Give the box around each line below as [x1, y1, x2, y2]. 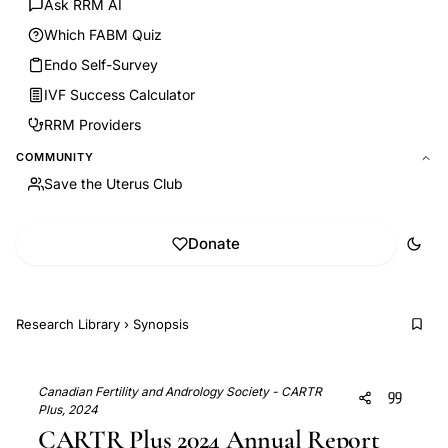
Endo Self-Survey [44, 56, 158, 73]
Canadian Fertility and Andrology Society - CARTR [38, 384, 322, 399]
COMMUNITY [16, 150, 94, 164]
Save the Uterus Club [44, 175, 183, 192]
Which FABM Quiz [44, 26, 162, 43]
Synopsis [133, 316, 189, 332]
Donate [188, 234, 240, 253]
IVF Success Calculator [44, 86, 195, 103]
